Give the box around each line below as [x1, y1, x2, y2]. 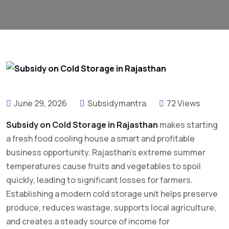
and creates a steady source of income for [6, 215, 170, 227]
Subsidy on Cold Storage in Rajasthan [6, 119, 158, 130]
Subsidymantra [87, 97, 146, 109]
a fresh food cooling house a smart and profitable [6, 132, 195, 144]
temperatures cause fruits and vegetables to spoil [6, 160, 201, 172]
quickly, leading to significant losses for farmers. [6, 174, 193, 186]
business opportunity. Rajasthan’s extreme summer [6, 146, 205, 158]
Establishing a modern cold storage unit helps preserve [6, 188, 218, 199]
